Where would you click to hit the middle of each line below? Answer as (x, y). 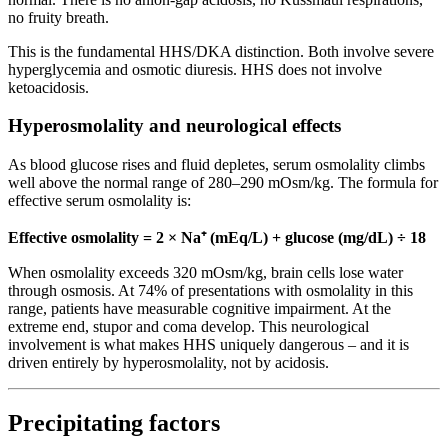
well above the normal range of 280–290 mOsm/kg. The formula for (223, 182)
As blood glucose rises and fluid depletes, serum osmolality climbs (216, 164)
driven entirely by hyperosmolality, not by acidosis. (168, 362)
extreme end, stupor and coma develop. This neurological (188, 326)
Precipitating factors (114, 422)
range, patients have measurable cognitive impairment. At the (199, 308)
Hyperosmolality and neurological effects (174, 126)
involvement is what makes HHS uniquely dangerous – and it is (208, 344)
